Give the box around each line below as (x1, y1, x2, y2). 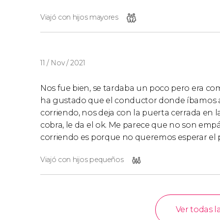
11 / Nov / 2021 (40, 58, 85, 67)
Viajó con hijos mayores (40, 13, 118, 22)
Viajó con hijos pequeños (40, 155, 124, 164)
